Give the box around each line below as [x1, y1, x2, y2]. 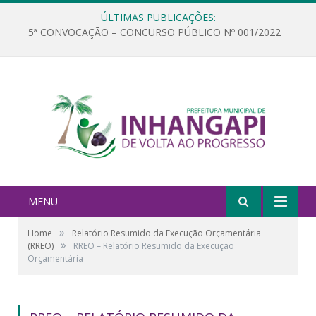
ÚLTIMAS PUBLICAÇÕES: [100, 11, 216, 24]
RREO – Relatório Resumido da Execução [73, 239, 234, 252]
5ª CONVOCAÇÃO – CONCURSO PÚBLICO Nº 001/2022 [28, 25, 281, 39]
